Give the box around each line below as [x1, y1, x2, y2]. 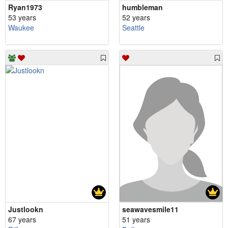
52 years [122, 12, 150, 22]
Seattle [122, 22, 145, 33]
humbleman [122, 2, 163, 12]
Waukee [8, 22, 34, 33]
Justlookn [8, 204, 43, 214]
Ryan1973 [8, 2, 42, 12]
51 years [122, 214, 150, 224]
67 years [8, 214, 36, 224]
